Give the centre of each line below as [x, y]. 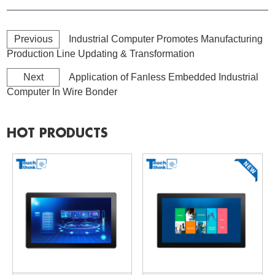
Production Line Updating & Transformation [101, 53]
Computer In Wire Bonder [62, 91]
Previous [33, 39]
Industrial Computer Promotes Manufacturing [166, 39]
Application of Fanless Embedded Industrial [164, 77]
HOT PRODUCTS [57, 133]
